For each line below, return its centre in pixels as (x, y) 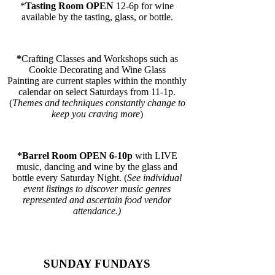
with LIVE (156, 155)
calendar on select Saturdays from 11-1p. (97, 91)
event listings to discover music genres (97, 188)
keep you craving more (95, 114)
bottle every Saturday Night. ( (70, 177)
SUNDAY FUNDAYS (97, 264)
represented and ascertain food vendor (97, 199)
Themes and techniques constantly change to (99, 103)
